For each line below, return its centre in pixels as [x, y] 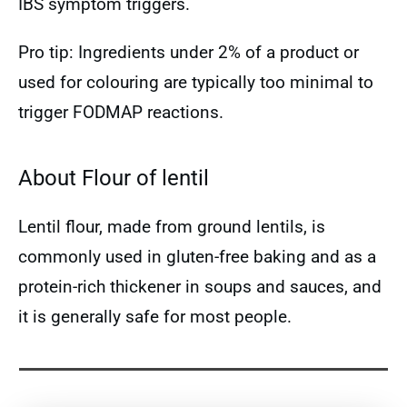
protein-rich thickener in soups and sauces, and [200, 287]
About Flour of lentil [114, 178]
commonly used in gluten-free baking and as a [197, 257]
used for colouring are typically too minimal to [196, 82]
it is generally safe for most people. [155, 317]
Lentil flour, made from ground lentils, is [172, 227]
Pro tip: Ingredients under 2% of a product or [189, 52]
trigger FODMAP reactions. [121, 112]
